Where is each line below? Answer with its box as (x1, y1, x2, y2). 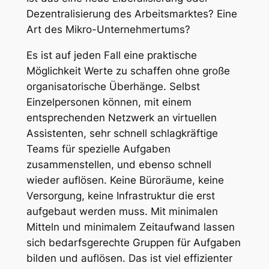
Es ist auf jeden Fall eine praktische (26, 49, 197, 61)
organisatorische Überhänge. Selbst (26, 80, 200, 92)
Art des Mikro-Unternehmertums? (26, 23, 190, 36)
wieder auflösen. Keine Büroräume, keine (26, 174, 224, 186)
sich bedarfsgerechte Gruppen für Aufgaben (26, 236, 241, 249)
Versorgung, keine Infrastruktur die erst (26, 189, 215, 202)
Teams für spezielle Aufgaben (26, 142, 171, 155)
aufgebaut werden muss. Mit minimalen (26, 205, 218, 217)
